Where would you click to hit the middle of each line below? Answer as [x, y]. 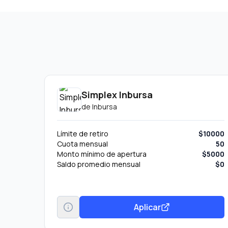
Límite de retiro [83, 134]
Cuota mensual [82, 144]
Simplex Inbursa [117, 95]
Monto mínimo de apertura [102, 154]
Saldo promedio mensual [99, 164]
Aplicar [148, 207]
